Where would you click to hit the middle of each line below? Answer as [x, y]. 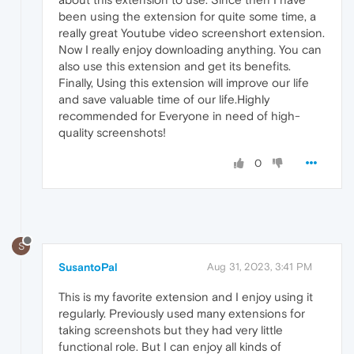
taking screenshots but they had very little [171, 330]
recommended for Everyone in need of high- [179, 115]
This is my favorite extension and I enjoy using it [186, 296]
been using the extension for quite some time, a [187, 16]
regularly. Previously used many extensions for [182, 313]
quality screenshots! [112, 132]
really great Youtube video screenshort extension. [192, 32]
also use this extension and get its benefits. [175, 66]
